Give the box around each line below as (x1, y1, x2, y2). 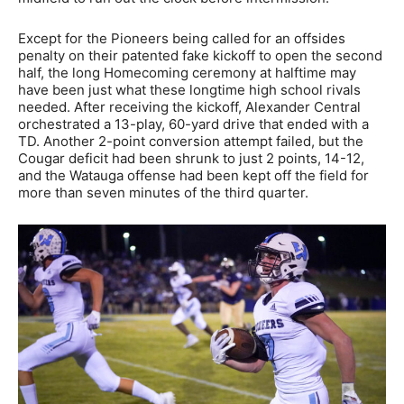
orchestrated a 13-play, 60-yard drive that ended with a (18, 115, 369, 133)
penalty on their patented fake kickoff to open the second (18, 46, 382, 64)
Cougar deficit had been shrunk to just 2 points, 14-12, (18, 149, 364, 167)
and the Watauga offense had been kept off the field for (18, 166, 369, 184)
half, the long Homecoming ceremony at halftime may (18, 63, 356, 81)
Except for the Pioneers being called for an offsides (18, 29, 345, 47)
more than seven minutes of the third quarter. (18, 183, 308, 201)
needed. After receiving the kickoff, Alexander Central (18, 97, 361, 115)
